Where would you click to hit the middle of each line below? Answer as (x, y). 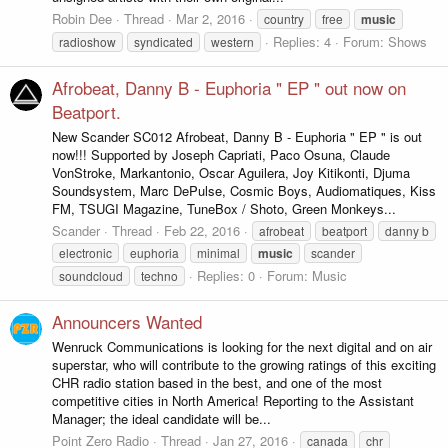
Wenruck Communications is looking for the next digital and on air (242, 346)
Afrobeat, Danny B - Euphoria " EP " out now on (229, 88)
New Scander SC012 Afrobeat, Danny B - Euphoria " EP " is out (237, 136)
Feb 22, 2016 (202, 230)
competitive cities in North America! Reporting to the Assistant (233, 400)
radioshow (87, 41)
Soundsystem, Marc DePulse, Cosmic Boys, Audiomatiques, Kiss (244, 190)
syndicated (163, 41)
